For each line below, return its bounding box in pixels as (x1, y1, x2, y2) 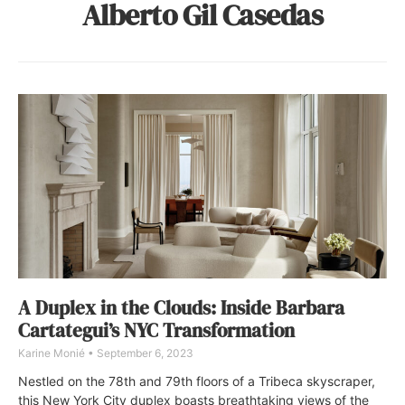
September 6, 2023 (94, 346, 193, 361)
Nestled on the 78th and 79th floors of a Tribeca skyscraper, (18, 373, 375, 390)
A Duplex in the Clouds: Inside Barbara (18, 295, 344, 322)
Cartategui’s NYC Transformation (18, 317, 295, 344)
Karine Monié (18, 346, 88, 361)
